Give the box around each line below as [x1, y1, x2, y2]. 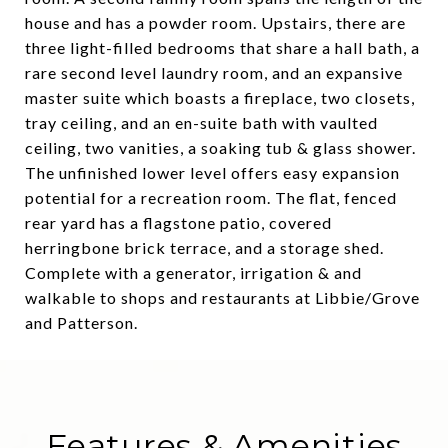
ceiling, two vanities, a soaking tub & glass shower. [25, 138, 416, 157]
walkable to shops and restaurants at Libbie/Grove [25, 288, 420, 307]
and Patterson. [25, 313, 138, 332]
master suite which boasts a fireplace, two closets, [25, 88, 415, 107]
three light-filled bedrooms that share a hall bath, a [25, 38, 420, 57]
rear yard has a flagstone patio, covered [25, 213, 332, 232]
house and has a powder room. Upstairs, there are [25, 13, 406, 32]
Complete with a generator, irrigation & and [25, 263, 362, 282]
